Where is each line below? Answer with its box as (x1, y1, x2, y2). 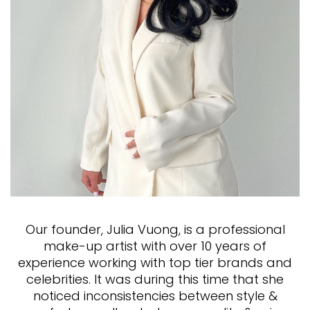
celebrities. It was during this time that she (26, 271, 284, 289)
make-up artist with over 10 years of (44, 237, 266, 255)
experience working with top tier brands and (18, 254, 292, 272)
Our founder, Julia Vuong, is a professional (25, 221, 285, 239)
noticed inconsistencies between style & (33, 287, 277, 305)
